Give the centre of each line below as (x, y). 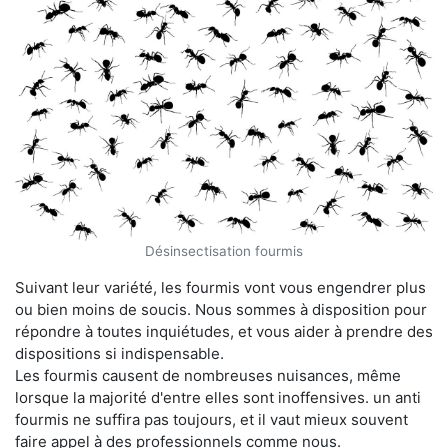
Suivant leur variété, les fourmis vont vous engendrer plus (220, 287)
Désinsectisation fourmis (224, 250)
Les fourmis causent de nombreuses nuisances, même (208, 375)
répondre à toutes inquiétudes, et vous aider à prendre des (224, 331)
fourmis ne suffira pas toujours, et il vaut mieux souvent (211, 419)
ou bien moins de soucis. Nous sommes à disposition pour (221, 309)
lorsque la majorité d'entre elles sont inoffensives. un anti (218, 397)
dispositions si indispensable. (119, 353)
